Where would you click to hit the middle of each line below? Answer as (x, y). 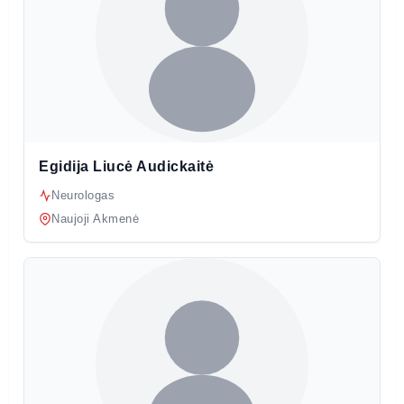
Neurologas (83, 195)
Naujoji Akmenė (95, 218)
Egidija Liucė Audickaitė (127, 166)
